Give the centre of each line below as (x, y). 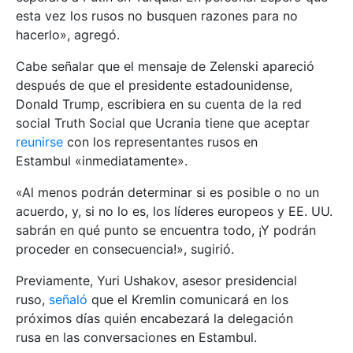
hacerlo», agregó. (68, 35)
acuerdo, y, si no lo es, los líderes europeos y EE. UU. (174, 212)
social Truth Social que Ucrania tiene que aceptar (163, 123)
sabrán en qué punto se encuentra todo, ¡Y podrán (166, 230)
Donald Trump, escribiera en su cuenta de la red (159, 104)
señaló (68, 300)
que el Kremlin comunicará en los (188, 300)
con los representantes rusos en (160, 142)
